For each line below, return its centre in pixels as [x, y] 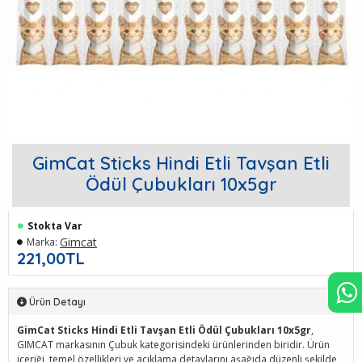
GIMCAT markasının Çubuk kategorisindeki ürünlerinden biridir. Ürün [173, 345]
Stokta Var [55, 226]
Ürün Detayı [57, 302]
